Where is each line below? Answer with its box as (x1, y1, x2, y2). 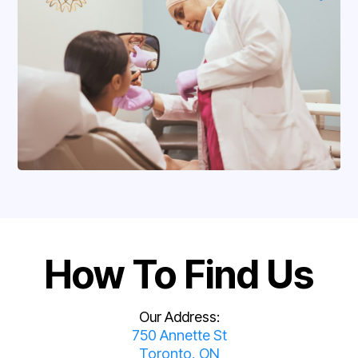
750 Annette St (131, 327, 227, 344)
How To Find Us (44, 251, 314, 299)
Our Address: (138, 308, 220, 326)
